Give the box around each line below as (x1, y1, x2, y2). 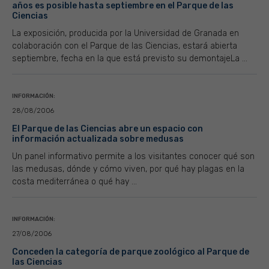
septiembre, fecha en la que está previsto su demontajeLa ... (12, 53, 247, 64)
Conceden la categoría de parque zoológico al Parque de (12, 247, 249, 257)
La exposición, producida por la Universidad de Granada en (12, 28, 239, 38)
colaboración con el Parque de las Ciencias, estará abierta (12, 41, 237, 51)
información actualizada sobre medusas (12, 134, 184, 144)
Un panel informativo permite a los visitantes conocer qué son (12, 151, 255, 162)
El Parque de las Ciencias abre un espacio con (12, 124, 203, 134)
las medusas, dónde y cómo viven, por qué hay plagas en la (12, 164, 244, 174)
